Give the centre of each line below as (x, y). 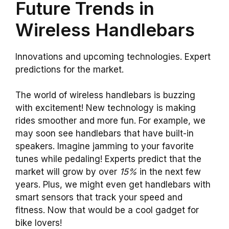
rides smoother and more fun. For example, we (110, 121)
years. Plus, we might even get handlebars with (113, 185)
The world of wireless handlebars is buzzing (105, 95)
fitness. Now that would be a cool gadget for (107, 210)
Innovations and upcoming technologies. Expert (113, 56)
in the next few (169, 172)
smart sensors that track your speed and (99, 198)
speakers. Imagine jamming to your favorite (105, 146)
